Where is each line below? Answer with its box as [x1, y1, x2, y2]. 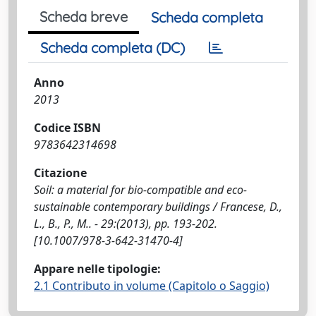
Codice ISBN [34, 120, 101, 135]
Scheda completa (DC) [40, 39, 185, 56]
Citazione [34, 165, 87, 181]
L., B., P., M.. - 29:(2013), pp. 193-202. [34, 216, 217, 231]
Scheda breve [39, 8, 128, 25]
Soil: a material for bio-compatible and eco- [34, 182, 247, 197]
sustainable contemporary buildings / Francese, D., [34, 199, 282, 214]
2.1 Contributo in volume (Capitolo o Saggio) [34, 278, 269, 293]
